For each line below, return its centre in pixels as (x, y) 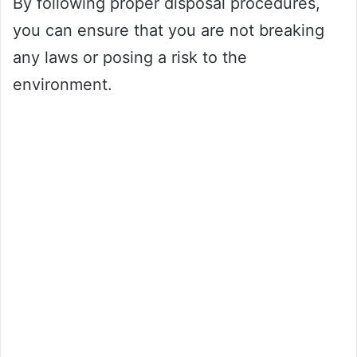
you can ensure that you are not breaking (169, 31)
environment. (63, 85)
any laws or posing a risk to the (130, 58)
